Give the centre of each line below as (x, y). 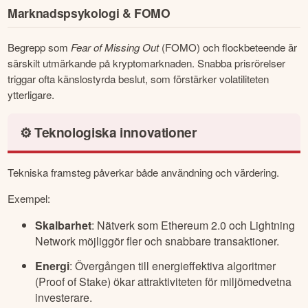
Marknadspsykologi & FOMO (89, 12)
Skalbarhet (64, 225)
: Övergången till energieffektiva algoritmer (173, 265)
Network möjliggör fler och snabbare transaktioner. (157, 241)
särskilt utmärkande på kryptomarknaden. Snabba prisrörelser (147, 63)
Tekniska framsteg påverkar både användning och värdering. (144, 172)
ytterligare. (31, 95)
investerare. (64, 297)
